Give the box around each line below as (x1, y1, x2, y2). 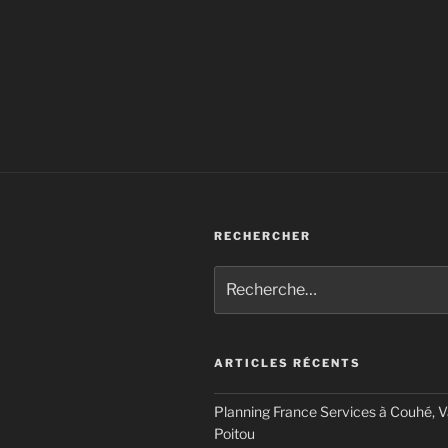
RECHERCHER (214, 228, 311, 243)
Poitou (214, 425, 255, 443)
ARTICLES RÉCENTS (214, 356, 361, 371)
